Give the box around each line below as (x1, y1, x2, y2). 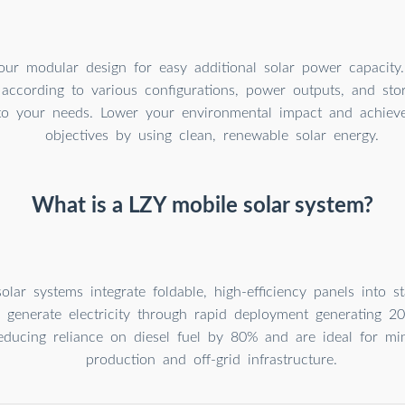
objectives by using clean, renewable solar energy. (44, 127, 379, 143)
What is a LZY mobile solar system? (32, 194, 373, 217)
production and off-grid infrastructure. (86, 352, 337, 367)
